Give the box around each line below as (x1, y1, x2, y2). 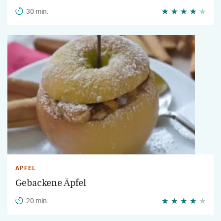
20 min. (26, 197, 49, 205)
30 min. (26, 7, 49, 15)
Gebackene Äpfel (15, 178, 86, 188)
